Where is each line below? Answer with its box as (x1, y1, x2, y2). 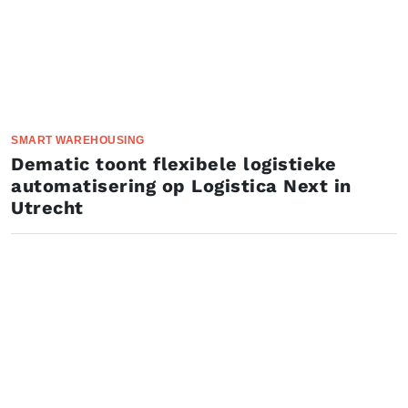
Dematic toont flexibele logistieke (11, 153, 336, 175)
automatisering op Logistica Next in (11, 175, 352, 197)
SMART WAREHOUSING (11, 134, 145, 147)
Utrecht (11, 197, 84, 219)
